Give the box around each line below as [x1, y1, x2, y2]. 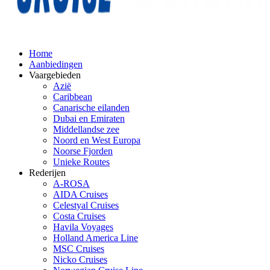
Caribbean [53, 92, 92, 102]
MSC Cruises [53, 243, 104, 254]
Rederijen [29, 168, 66, 178]
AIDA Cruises [53, 189, 108, 199]
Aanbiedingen [29, 59, 83, 69]
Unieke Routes [53, 157, 110, 167]
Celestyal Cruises [53, 200, 119, 210]
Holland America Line [53, 233, 138, 243]
